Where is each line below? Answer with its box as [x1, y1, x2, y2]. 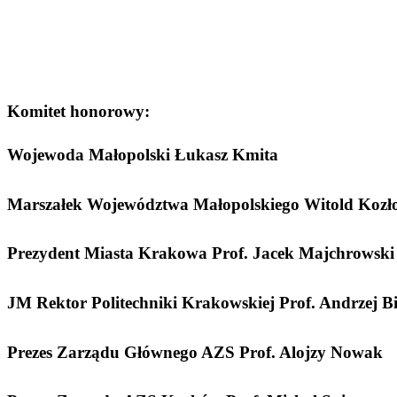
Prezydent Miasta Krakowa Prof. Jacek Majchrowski [7, 244, 394, 263]
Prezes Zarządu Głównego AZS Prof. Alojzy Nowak [7, 342, 383, 362]
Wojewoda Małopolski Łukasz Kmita [7, 144, 278, 164]
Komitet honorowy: [7, 102, 150, 121]
